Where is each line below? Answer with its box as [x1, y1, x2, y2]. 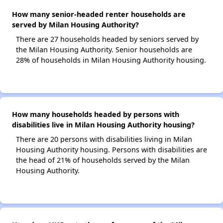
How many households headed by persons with [12, 110, 179, 119]
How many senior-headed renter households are [12, 9, 186, 19]
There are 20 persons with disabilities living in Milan [16, 134, 192, 144]
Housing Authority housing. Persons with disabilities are [16, 145, 207, 154]
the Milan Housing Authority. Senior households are [16, 45, 192, 54]
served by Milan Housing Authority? [12, 20, 139, 29]
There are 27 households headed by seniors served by [16, 34, 199, 44]
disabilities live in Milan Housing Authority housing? [12, 120, 195, 129]
